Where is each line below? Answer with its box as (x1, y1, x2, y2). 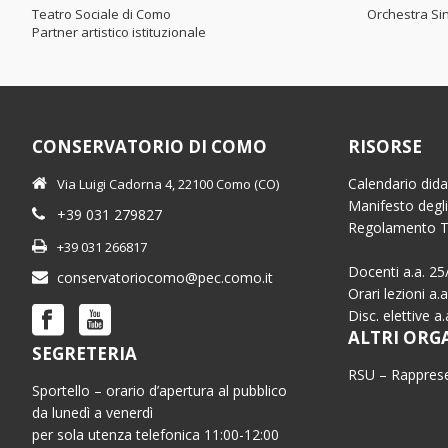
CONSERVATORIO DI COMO (32, 135, 267, 159)
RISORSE (348, 135, 423, 159)
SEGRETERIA (32, 342, 137, 366)
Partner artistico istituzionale (32, 23, 206, 42)
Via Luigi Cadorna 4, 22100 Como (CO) (57, 175, 279, 194)
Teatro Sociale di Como (32, 5, 171, 24)
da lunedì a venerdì (32, 403, 153, 423)
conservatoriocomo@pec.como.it (57, 268, 273, 288)
